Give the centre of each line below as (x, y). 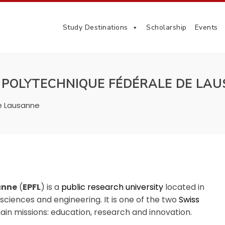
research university (125, 187)
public (73, 187)
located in (184, 187)
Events (206, 27)
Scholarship (166, 27)
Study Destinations (95, 27)
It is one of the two (140, 200)
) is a (51, 187)
